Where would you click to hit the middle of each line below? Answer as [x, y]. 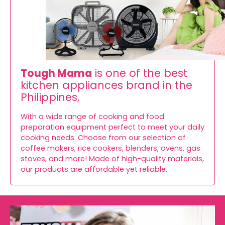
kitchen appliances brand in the [106, 85]
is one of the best [140, 73]
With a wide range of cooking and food [92, 117]
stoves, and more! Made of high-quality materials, [112, 159]
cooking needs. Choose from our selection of [103, 138]
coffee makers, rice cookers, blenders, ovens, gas [110, 148]
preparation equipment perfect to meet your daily [113, 127]
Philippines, [50, 97]
